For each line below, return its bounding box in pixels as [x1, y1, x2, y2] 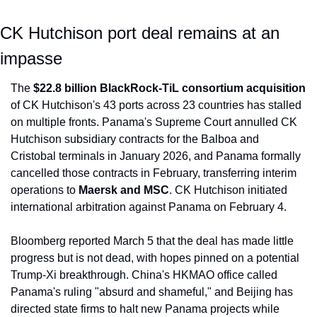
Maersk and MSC [79, 184, 169, 197]
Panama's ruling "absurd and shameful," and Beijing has [11, 286, 293, 299]
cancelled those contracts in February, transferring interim [11, 167, 296, 180]
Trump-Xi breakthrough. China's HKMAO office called [11, 269, 277, 282]
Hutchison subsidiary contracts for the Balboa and [11, 133, 259, 146]
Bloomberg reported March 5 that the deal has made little [11, 235, 294, 248]
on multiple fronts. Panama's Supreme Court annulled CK [11, 116, 297, 129]
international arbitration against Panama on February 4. [11, 201, 287, 214]
